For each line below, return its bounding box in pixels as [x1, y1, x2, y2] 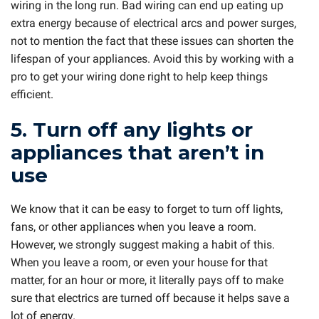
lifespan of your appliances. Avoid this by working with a [11, 51, 294, 66]
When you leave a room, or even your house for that [11, 256, 268, 270]
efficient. [11, 87, 53, 101]
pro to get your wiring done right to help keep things [11, 69, 268, 83]
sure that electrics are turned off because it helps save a [11, 291, 290, 305]
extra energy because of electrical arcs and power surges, [11, 16, 296, 30]
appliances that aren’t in [11, 140, 264, 164]
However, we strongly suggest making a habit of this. [11, 238, 275, 252]
